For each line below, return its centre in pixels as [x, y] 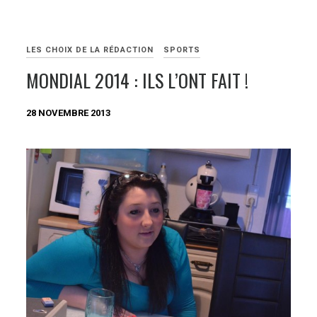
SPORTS [182, 50]
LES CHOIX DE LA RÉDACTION [90, 50]
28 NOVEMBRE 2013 [69, 113]
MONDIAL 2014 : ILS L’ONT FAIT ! [138, 80]
